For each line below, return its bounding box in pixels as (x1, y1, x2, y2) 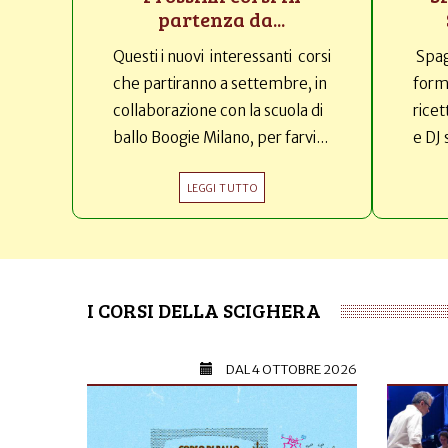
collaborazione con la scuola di (113, 100, 323, 120)
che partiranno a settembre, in (113, 73, 327, 93)
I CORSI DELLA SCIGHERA (87, 295, 321, 324)
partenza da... (158, 4, 286, 33)
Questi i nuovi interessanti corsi (113, 46, 331, 66)
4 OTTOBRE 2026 (252, 360, 357, 378)
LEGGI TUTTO (187, 181, 257, 195)
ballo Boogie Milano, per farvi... (113, 127, 328, 147)
